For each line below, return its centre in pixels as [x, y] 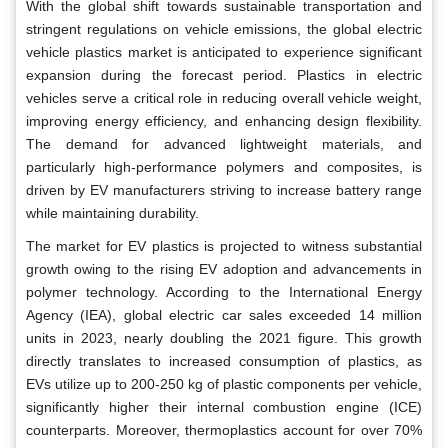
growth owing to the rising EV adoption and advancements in [224, 268]
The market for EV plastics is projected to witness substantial [224, 245]
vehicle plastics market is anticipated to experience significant [224, 51]
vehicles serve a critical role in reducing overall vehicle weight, [224, 97]
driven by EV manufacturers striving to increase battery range [224, 189]
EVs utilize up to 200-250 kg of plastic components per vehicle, [224, 383]
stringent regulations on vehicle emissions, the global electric [224, 28]
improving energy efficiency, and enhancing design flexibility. [224, 120]
